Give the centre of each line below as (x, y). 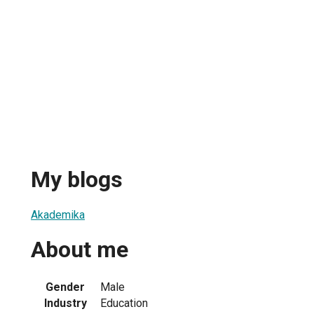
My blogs (77, 180)
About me (80, 250)
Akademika (58, 214)
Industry (65, 303)
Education (124, 303)
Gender (65, 287)
